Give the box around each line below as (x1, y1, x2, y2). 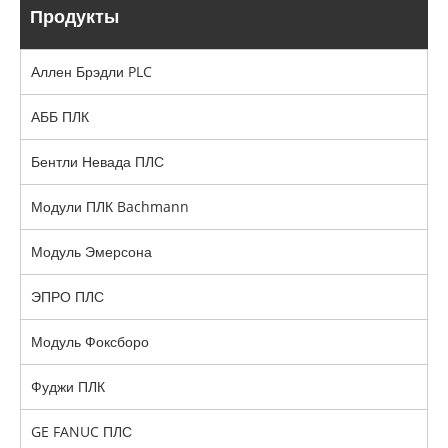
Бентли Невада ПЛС (31, 151, 164, 171)
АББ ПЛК (31, 106, 89, 126)
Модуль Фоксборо (31, 331, 149, 351)
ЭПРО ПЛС (31, 286, 104, 306)
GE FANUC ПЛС (31, 421, 132, 441)
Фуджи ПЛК (31, 376, 105, 396)
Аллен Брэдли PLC (31, 61, 152, 81)
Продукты (30, 3, 119, 28)
